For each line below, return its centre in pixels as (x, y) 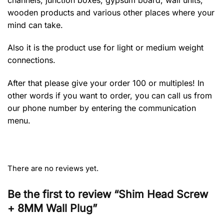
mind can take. (35, 25)
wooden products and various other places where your (111, 12)
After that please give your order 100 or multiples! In (106, 83)
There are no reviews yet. (53, 168)
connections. (31, 60)
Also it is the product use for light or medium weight (105, 48)
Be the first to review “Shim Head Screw (108, 194)
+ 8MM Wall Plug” (52, 208)
